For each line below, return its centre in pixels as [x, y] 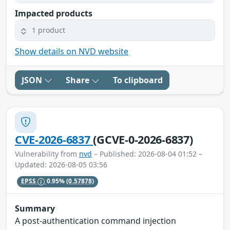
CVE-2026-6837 [54, 139]
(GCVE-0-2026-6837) [143, 139]
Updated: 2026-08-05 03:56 [61, 164]
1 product [49, 30]
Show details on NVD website [72, 51]
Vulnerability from [47, 154]
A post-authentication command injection [95, 221]
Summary [35, 209]
